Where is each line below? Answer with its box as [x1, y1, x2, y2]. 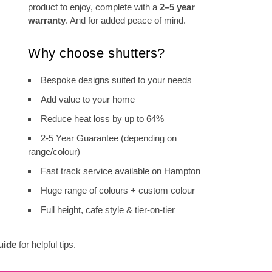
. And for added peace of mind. [66, 15, 186, 25]
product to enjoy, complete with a [28, 2, 160, 12]
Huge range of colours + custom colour [41, 185, 195, 195]
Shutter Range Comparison [44, 242, 228, 258]
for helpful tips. [16, 239, 76, 250]
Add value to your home [41, 94, 135, 104]
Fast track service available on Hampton [41, 166, 200, 176]
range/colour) [28, 146, 80, 157]
